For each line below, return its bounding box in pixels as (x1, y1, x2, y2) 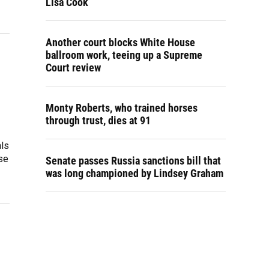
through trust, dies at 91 (46, 114, 151, 127)
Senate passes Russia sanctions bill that (46, 154, 221, 167)
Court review (46, 61, 101, 74)
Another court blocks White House (46, 36, 195, 49)
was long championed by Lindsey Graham (46, 167, 223, 180)
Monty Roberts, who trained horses (46, 101, 198, 114)
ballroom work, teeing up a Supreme (46, 49, 202, 61)
